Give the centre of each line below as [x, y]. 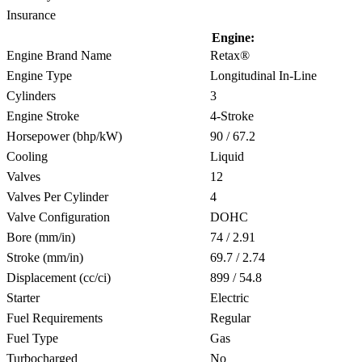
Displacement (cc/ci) [59, 277]
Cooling [27, 156]
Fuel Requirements [55, 318]
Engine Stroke [43, 116]
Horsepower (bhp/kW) [64, 136]
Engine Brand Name [59, 55]
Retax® [228, 55]
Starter [23, 297]
